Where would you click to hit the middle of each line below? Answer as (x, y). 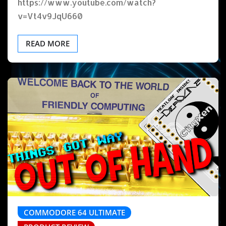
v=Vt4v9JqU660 (50, 16)
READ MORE (48, 44)
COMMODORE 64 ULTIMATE (74, 213)
